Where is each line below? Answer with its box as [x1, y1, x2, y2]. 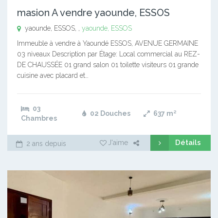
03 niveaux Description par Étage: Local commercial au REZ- [17, 50, 200, 58]
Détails [175, 138, 201, 147]
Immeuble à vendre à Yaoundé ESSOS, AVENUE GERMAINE [17, 39, 198, 47]
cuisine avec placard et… [17, 71, 89, 79]
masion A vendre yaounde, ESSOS [17, 6, 170, 18]
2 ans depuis [24, 139, 66, 147]
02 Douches [89, 109, 130, 117]
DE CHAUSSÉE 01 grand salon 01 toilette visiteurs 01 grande [17, 60, 199, 69]
